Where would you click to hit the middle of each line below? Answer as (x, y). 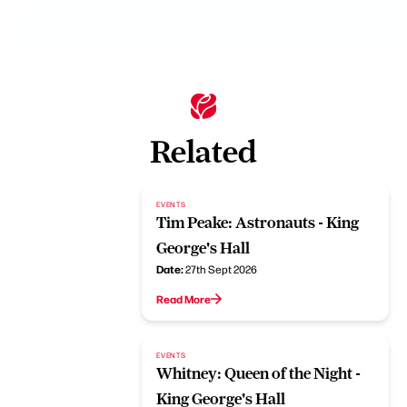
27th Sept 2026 (222, 268)
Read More (184, 298)
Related (203, 151)
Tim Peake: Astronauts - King (258, 222)
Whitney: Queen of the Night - (259, 373)
